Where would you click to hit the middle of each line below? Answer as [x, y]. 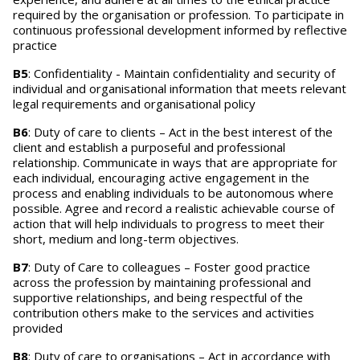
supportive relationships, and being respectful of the [158, 297]
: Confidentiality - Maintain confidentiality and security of [182, 73]
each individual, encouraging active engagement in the [161, 178]
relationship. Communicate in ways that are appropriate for [175, 162]
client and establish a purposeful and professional [149, 147]
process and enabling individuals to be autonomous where [173, 193]
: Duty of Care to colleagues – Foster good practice [169, 267]
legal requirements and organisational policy [134, 104]
